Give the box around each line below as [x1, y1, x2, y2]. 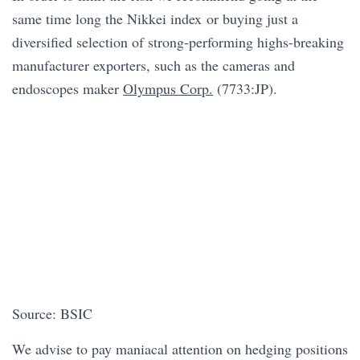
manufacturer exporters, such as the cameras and [12, 55, 295, 76]
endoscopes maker [12, 79, 123, 99]
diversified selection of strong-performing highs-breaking [12, 32, 344, 52]
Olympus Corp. [123, 79, 213, 99]
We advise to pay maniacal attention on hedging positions [12, 338, 348, 358]
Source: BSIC [12, 303, 92, 323]
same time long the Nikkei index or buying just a [12, 9, 298, 29]
